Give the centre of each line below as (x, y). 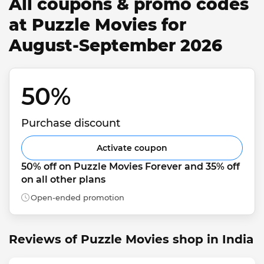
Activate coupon (132, 148)
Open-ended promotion (77, 197)
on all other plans (63, 179)
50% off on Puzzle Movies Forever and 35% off (132, 166)
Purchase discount (71, 123)
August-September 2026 (115, 45)
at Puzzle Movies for (98, 25)
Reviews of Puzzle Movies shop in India (131, 239)
